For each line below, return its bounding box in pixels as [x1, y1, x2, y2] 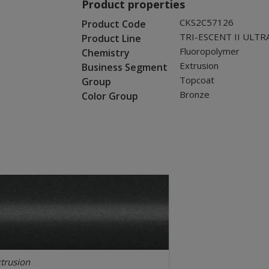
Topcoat [179, 74, 214, 86]
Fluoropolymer [179, 45, 240, 57]
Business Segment [81, 61, 168, 74]
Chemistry [81, 46, 130, 59]
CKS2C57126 [179, 16, 234, 28]
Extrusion [179, 59, 219, 71]
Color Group [81, 89, 138, 103]
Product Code [81, 17, 146, 31]
